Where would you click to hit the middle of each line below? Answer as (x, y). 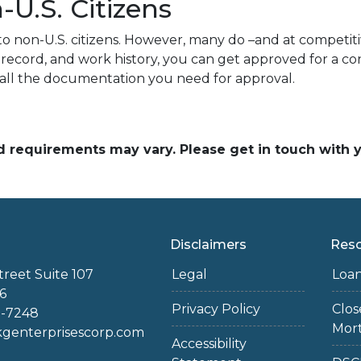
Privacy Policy (216, 309)
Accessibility (209, 344)
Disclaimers (208, 245)
